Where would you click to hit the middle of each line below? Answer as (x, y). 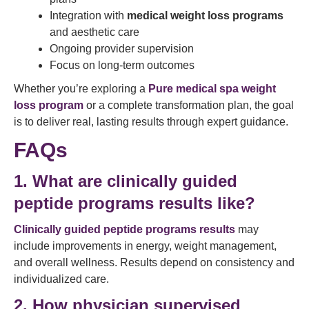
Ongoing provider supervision (122, 49)
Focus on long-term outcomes (122, 65)
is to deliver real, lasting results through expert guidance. (151, 122)
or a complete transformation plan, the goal (189, 105)
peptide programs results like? (134, 203)
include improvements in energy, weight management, (145, 246)
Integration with (88, 16)
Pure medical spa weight (212, 89)
